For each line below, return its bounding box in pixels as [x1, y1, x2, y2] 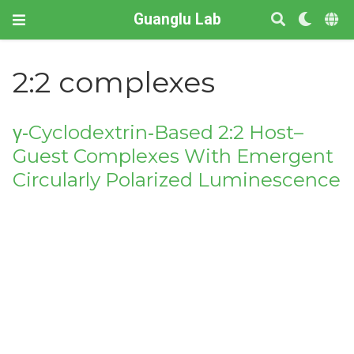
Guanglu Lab [133, 10, 221, 28]
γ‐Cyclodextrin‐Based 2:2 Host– [13, 121, 304, 145]
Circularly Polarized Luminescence [13, 168, 341, 192]
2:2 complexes [13, 65, 216, 100]
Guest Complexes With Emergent [13, 145, 334, 168]
